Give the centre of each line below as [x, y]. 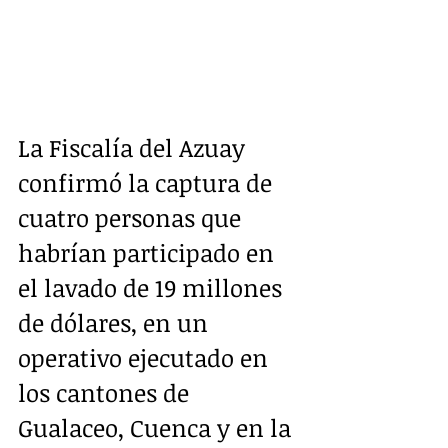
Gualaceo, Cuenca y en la [157, 427]
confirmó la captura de [148, 182]
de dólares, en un [116, 322]
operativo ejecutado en [146, 357]
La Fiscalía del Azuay [134, 147]
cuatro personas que [132, 217]
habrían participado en [149, 252]
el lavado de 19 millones [153, 287]
